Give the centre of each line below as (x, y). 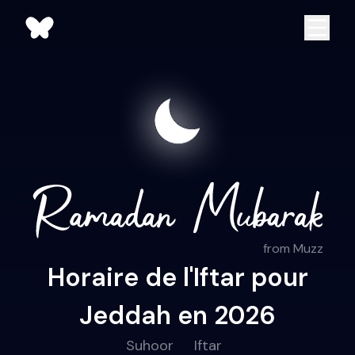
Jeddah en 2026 (177, 316)
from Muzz (293, 249)
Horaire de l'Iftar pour (177, 278)
